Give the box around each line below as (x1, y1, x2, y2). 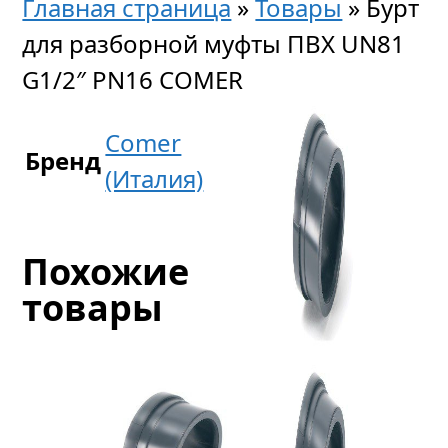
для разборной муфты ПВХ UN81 (22, 27, 406, 60)
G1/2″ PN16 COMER (22, 63, 244, 96)
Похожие (22, 246, 190, 296)
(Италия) (105, 162, 204, 195)
